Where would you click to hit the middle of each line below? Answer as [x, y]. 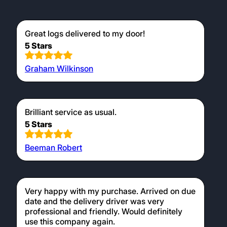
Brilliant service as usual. [71, 112]
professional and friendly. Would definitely [104, 211]
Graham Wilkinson [59, 69]
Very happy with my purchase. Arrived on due [110, 191]
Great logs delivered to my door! [85, 33]
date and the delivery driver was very [94, 201]
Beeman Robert [53, 147]
